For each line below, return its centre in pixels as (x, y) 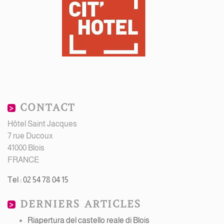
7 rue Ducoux (30, 136)
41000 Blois (26, 148)
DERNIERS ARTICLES (80, 204)
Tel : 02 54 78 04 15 (38, 180)
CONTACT (47, 108)
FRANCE (23, 160)
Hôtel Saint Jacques (42, 124)
